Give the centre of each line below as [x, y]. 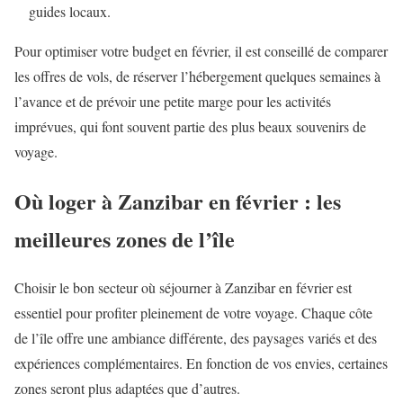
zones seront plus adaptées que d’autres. [127, 389]
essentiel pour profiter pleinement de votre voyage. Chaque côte [193, 313]
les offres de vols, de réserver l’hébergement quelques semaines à [197, 76]
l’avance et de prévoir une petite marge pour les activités [173, 101]
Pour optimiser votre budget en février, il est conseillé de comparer [201, 50]
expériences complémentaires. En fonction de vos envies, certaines [201, 363]
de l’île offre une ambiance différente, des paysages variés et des [196, 338]
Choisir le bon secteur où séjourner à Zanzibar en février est [183, 288]
